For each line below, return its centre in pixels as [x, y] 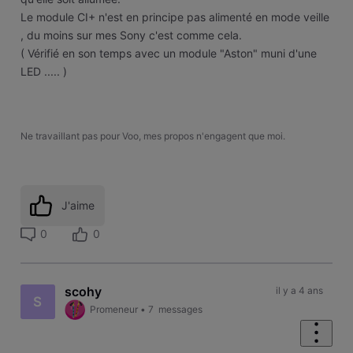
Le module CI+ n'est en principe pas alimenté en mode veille [175, 17]
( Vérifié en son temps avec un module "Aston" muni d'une [168, 53]
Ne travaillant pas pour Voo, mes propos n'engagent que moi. [152, 136]
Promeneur [114, 310]
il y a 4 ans [299, 291]
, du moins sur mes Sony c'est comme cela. [131, 35]
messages [180, 310]
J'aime [78, 205]
